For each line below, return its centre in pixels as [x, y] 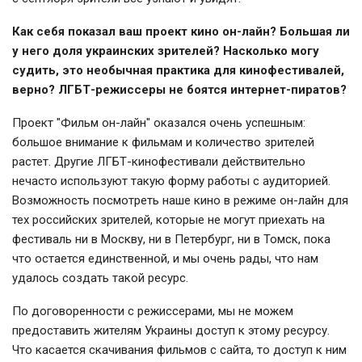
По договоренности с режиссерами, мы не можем [153, 311]
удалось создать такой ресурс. [102, 278]
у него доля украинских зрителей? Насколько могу [166, 51]
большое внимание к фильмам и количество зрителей [163, 143]
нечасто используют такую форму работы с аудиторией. [171, 181]
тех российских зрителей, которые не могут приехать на [168, 220]
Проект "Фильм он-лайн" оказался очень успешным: [159, 123]
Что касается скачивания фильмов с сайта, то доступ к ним [179, 350]
